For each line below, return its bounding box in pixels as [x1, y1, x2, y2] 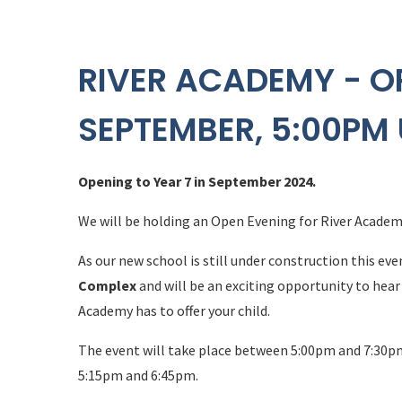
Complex [78, 276, 139, 294]
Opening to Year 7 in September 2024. [78, 172, 316, 190]
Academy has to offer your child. [78, 301, 273, 319]
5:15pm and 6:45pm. [78, 366, 198, 384]
